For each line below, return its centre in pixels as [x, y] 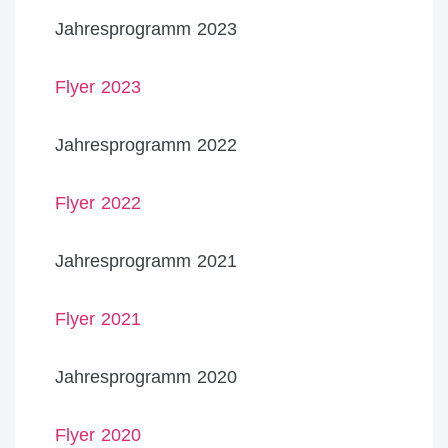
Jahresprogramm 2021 [146, 261]
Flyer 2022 [98, 203]
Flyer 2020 [98, 435]
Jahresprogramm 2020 [146, 377]
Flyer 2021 [98, 319]
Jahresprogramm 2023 [146, 29]
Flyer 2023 [98, 87]
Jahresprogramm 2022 [146, 145]
